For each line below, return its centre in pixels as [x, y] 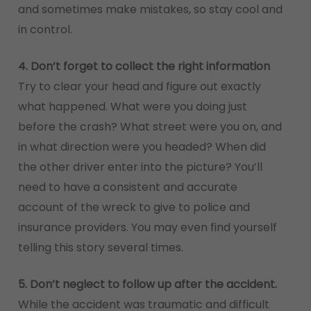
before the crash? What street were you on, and [150, 127]
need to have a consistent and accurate [127, 187]
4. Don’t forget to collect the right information [144, 66]
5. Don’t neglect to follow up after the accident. [147, 284]
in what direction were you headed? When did [142, 147]
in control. [45, 30]
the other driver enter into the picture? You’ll [140, 167]
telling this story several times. [100, 247]
